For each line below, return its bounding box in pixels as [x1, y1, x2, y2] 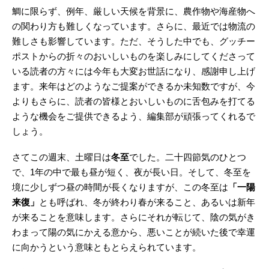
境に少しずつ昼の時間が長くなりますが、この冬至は [12, 182, 228, 193]
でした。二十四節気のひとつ [129, 152, 246, 163]
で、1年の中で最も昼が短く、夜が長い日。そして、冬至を [12, 167, 251, 178]
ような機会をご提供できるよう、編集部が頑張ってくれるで [12, 111, 255, 122]
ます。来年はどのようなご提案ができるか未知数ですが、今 [12, 81, 255, 92]
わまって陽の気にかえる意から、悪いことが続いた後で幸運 [12, 227, 255, 238]
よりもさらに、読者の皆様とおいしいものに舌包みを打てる [12, 96, 255, 107]
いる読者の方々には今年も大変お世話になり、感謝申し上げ [12, 66, 255, 77]
